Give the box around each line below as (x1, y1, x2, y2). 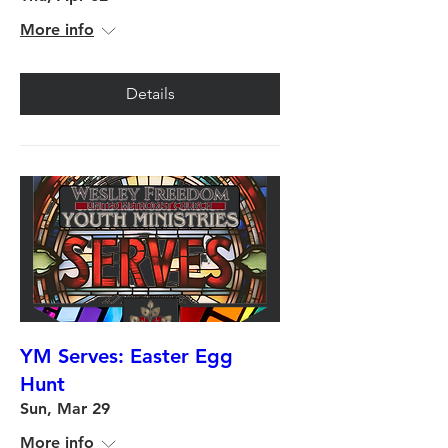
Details (125, 83, 175, 103)
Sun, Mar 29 (20, 398, 110, 418)
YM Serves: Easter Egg (20, 343, 233, 368)
